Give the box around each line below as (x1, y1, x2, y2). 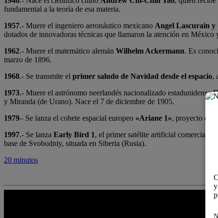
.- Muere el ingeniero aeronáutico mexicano (19, 21, 155, 30)
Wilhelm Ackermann (116, 47, 184, 55)
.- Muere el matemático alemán (19, 47, 116, 55)
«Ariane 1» (135, 114, 172, 123)
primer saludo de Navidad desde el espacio (73, 72, 212, 81)
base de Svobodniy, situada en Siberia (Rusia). (4, 139, 146, 148)
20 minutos (4, 156, 38, 164)
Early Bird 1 (54, 130, 95, 139)
